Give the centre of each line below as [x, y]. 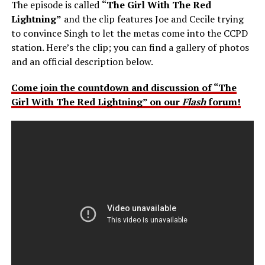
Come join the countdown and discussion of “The [124, 87]
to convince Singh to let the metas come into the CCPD [129, 33]
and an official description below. [82, 61]
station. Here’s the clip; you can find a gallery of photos [130, 47]
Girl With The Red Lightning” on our [96, 101]
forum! [223, 101]
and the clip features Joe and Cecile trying [152, 19]
